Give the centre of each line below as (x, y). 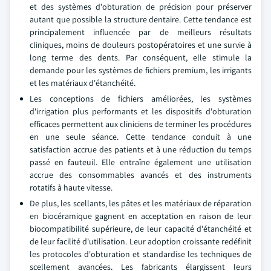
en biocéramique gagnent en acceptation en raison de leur (141, 216)
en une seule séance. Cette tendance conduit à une (141, 137)
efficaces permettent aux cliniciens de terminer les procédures (141, 124)
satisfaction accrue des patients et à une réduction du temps (141, 149)
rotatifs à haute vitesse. (71, 188)
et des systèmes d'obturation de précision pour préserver (141, 7)
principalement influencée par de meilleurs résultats (141, 32)
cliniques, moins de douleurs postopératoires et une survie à (141, 45)
